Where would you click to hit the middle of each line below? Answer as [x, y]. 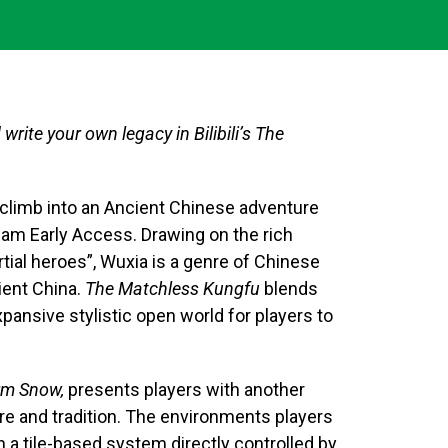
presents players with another [186, 389]
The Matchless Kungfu [174, 288]
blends [291, 288]
